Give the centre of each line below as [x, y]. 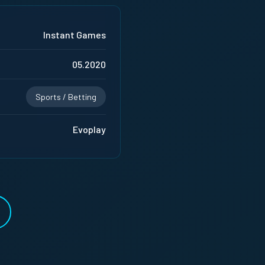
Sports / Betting [66, 96]
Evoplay [89, 129]
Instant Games [75, 34]
